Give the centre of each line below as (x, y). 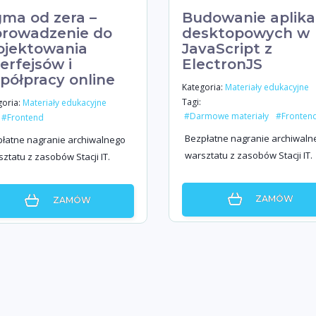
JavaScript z (227, 49)
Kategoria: (202, 87)
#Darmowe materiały (226, 116)
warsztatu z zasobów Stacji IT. (249, 155)
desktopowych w (246, 33)
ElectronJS (222, 64)
